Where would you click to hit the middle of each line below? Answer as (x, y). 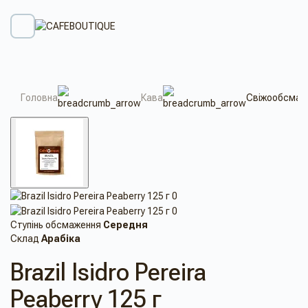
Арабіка (61, 238)
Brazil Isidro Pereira (108, 272)
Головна (39, 98)
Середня (125, 224)
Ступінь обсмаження (56, 224)
